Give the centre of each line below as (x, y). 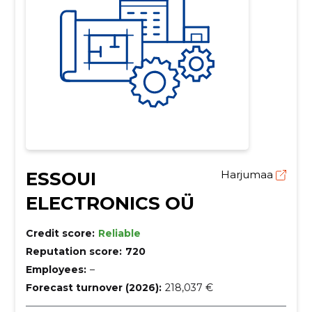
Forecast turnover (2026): (93, 288)
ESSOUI (61, 179)
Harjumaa (249, 175)
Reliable (119, 234)
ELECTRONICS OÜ (110, 204)
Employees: (56, 270)
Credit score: (60, 234)
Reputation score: (73, 252)
